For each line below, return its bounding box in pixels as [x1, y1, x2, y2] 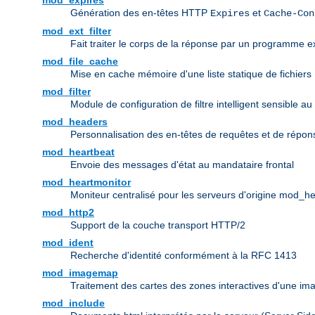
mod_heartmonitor [42, 176, 131, 188]
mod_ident [42, 237, 94, 249]
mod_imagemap [42, 267, 118, 279]
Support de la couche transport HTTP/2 [70, 219, 245, 231]
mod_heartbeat [42, 146, 115, 158]
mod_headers [42, 116, 108, 128]
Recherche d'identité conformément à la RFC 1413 [70, 250, 297, 262]
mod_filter [42, 86, 91, 98]
